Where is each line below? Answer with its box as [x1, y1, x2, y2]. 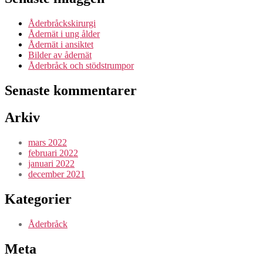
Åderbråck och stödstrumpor [28, 60, 134, 70]
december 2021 [28, 169, 85, 180]
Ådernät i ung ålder [28, 28, 100, 39]
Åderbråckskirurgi [28, 18, 96, 28]
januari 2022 [28, 159, 75, 169]
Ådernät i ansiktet [28, 39, 93, 49]
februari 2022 [28, 148, 78, 159]
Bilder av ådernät [28, 49, 92, 60]
